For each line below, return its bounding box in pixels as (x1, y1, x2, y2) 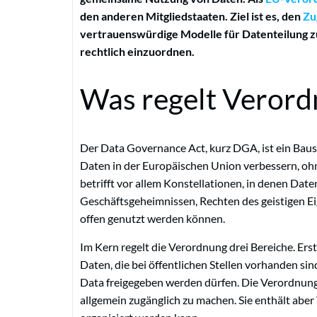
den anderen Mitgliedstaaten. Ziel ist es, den (80, 8, 303, 23)
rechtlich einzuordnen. (80, 44, 195, 58)
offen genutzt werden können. (80, 212, 225, 226)
